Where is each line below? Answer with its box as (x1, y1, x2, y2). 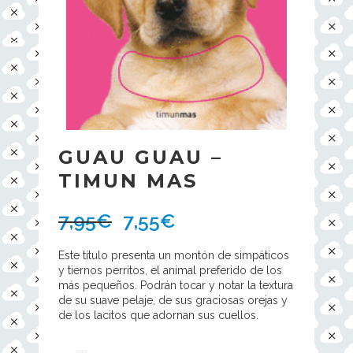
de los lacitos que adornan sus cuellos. (58, 308, 258, 321)
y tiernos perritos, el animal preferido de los (58, 263, 282, 277)
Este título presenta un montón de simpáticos (58, 248, 289, 262)
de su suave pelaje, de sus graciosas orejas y (58, 293, 288, 307)
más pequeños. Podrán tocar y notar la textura (58, 278, 293, 292)
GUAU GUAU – (58, 145, 223, 169)
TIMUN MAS (58, 169, 198, 192)
